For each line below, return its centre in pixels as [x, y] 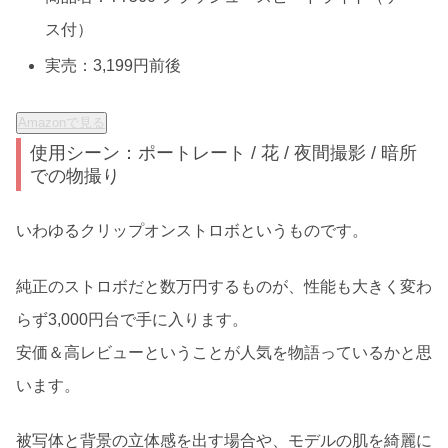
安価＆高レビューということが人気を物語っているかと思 [224, 352]
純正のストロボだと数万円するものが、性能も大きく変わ [224, 286]
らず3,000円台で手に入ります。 [132, 319]
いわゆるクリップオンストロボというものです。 [192, 231]
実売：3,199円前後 [113, 66]
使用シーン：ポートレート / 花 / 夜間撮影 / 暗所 [224, 153]
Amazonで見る [61, 122]
